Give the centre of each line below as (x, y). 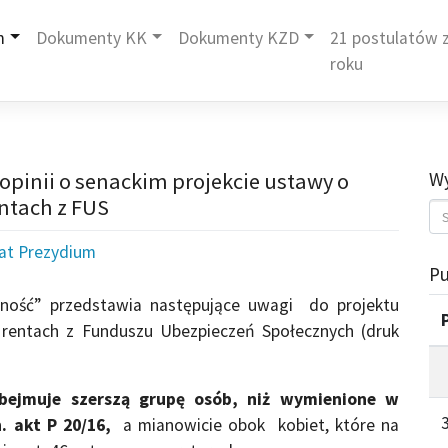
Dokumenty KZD (239, 38)
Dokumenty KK (92, 38)
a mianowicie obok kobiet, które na (255, 424)
